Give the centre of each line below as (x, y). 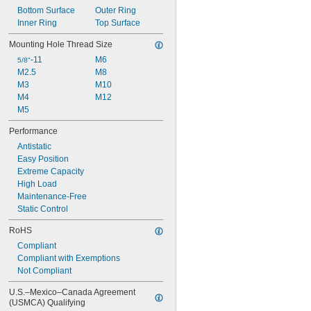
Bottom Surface (46, 10)
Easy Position (43, 159)
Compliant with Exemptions (69, 258)
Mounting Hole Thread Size (61, 44)
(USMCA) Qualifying (47, 303)
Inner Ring (37, 23)
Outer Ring (115, 10)
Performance (33, 131)
